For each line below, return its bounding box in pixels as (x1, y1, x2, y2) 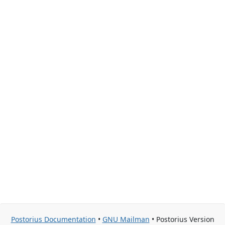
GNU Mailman (102, 214, 150, 224)
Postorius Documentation (11, 214, 96, 224)
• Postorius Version (149, 214, 214, 224)
